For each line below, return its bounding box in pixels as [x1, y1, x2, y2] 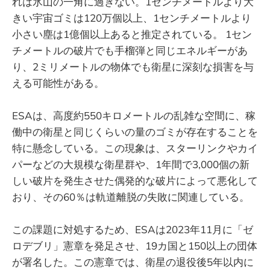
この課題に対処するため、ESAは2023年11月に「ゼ [12, 223, 253, 236]
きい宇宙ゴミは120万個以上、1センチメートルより [12, 11, 251, 25]
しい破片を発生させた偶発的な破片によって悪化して [12, 174, 258, 187]
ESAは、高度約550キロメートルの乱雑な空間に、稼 [12, 109, 256, 122]
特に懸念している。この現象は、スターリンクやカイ [12, 142, 258, 155]
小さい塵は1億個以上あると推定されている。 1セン [12, 28, 252, 41]
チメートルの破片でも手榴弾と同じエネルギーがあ [12, 44, 248, 57]
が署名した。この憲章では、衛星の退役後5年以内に [12, 256, 254, 269]
